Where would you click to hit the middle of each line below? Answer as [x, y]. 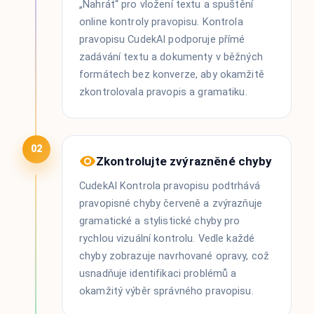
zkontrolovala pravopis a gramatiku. [163, 92]
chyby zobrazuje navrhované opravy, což [175, 256]
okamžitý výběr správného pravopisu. [166, 291]
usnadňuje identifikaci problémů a [158, 273]
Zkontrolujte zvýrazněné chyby [184, 161]
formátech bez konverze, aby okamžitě [172, 74]
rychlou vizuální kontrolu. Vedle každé [167, 238]
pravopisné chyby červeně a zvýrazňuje [171, 203]
